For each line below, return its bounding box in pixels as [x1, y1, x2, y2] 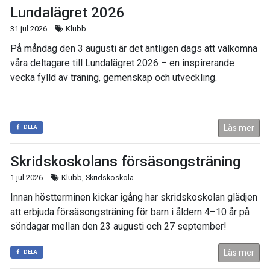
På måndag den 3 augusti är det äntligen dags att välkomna [10, 43, 257, 55]
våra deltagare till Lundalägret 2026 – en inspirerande [10, 57, 234, 69]
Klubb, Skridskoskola [60, 173, 134, 183]
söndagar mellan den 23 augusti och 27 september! [10, 221, 229, 233]
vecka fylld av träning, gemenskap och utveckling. [10, 72, 217, 84]
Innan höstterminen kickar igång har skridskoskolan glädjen [10, 192, 257, 204]
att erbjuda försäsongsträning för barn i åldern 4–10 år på [10, 206, 250, 218]
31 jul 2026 [10, 24, 47, 34]
